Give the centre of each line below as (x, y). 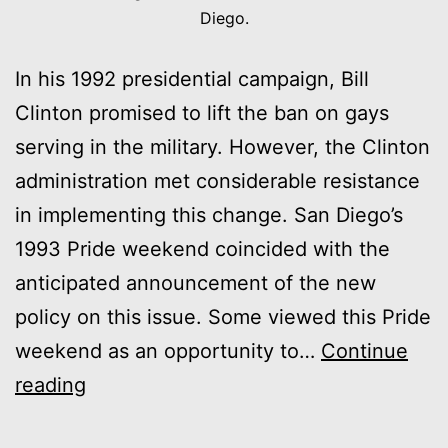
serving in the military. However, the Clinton (222, 147)
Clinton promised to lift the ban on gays (202, 113)
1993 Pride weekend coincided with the (202, 249)
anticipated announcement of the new (195, 283)
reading (50, 385)
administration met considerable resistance (217, 181)
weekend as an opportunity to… (168, 351)
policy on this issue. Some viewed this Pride (223, 317)
